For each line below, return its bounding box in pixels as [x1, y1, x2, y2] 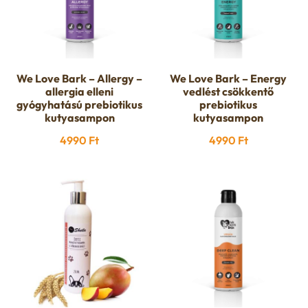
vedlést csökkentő [183, 85, 274, 99]
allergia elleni [45, 85, 114, 99]
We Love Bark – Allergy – [16, 71, 143, 86]
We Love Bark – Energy [170, 71, 287, 86]
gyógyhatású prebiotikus [16, 98, 143, 112]
